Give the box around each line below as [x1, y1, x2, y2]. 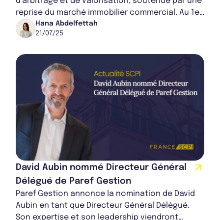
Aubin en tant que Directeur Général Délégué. [16, 201, 190, 210]
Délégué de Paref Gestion [16, 177, 131, 186]
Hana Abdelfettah [35, 20, 98, 27]
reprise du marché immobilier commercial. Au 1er [16, 8, 202, 17]
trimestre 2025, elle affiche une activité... [16, 20, 173, 28]
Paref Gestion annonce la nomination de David [16, 190, 195, 198]
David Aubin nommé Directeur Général [16, 163, 187, 172]
